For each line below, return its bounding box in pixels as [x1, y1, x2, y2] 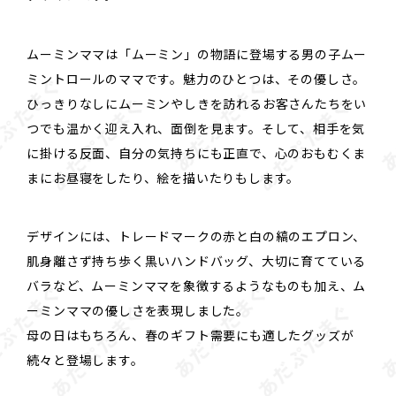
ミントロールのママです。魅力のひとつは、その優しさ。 [27, 69, 367, 88]
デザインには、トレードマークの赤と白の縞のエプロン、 [27, 227, 367, 246]
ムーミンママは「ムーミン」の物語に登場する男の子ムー [27, 44, 368, 63]
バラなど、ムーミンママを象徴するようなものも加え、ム [27, 277, 367, 295]
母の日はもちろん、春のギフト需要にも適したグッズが [27, 326, 354, 345]
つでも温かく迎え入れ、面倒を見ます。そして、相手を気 [27, 118, 366, 137]
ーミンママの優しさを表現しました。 [27, 301, 249, 320]
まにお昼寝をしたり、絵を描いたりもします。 [27, 168, 301, 187]
